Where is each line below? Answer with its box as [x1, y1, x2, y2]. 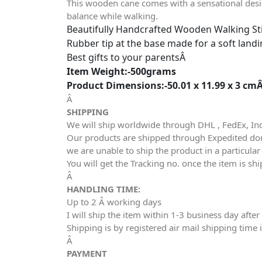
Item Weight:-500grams [67, 64, 176, 78]
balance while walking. [67, 9, 158, 22]
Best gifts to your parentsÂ [67, 50, 188, 64]
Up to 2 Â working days [67, 195, 161, 208]
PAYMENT [67, 247, 107, 259]
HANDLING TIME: [67, 182, 140, 195]
